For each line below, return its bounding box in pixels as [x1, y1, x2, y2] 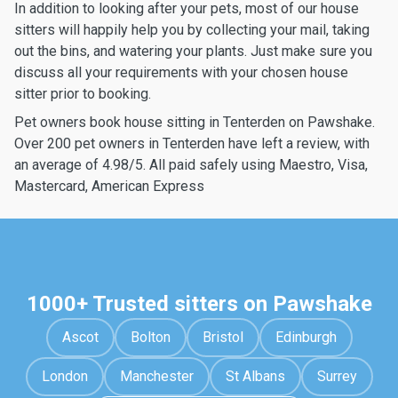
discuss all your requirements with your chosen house [14, 64, 348, 81]
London [41, 368, 88, 385]
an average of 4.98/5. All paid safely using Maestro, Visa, [14, 156, 368, 173]
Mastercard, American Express [14, 178, 204, 195]
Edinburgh [275, 329, 337, 346]
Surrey [316, 368, 357, 385]
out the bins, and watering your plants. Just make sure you [14, 43, 372, 60]
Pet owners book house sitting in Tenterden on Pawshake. [14, 114, 375, 131]
